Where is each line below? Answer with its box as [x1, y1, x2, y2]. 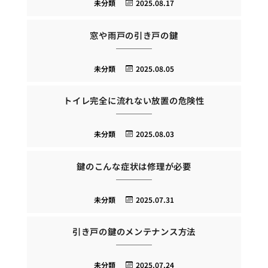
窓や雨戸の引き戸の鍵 [90, 28, 178, 41]
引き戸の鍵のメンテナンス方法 [72, 225, 196, 238]
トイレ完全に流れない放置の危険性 [63, 94, 205, 107]
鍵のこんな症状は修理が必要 [77, 159, 191, 172]
